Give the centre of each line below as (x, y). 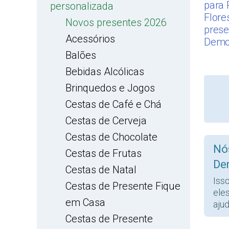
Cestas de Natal (101, 170)
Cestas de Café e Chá (113, 104)
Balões (81, 55)
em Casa (85, 202)
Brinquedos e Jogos (110, 88)
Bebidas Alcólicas (105, 72)
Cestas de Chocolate (111, 137)
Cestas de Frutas (104, 153)
